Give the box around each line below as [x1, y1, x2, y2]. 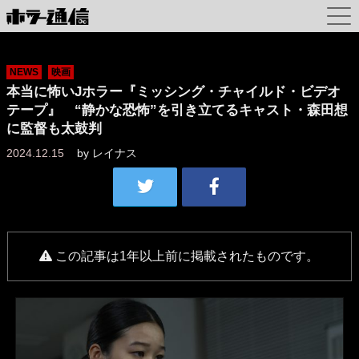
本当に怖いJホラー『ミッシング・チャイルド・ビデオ [6, 84, 341, 99]
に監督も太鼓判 [6, 121, 102, 136]
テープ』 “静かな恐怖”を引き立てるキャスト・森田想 [6, 103, 348, 118]
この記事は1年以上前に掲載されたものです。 [55, 249, 320, 263]
